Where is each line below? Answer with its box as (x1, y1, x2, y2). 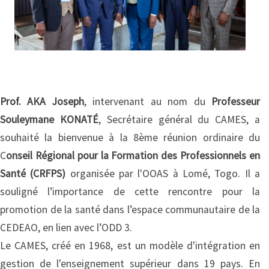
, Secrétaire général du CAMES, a (98, 112, 261, 126)
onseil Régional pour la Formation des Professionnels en (6, 148, 260, 162)
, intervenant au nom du (83, 94, 212, 108)
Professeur (211, 94, 261, 108)
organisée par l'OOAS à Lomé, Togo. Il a (65, 166, 261, 180)
